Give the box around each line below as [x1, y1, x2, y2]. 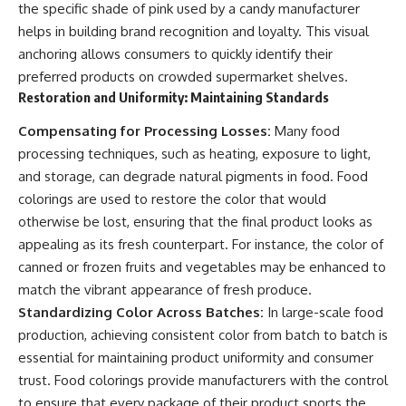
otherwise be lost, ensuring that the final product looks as [18, 212, 372, 230]
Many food [271, 121, 340, 140]
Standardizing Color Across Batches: [18, 303, 264, 321]
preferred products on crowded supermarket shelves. [18, 68, 348, 86]
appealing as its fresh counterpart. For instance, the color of [18, 235, 383, 253]
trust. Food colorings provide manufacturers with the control [18, 371, 388, 389]
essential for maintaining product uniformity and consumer [18, 348, 373, 366]
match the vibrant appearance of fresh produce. [18, 280, 312, 298]
